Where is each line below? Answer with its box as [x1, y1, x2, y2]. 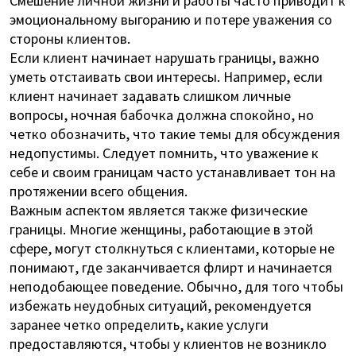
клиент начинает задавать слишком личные [9, 85, 291, 105]
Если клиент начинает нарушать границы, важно [9, 47, 319, 67]
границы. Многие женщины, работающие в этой [9, 219, 313, 238]
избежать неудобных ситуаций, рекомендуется [9, 295, 311, 315]
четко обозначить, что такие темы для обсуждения [9, 123, 340, 143]
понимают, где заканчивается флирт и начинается [9, 257, 332, 277]
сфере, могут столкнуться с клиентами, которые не [9, 238, 335, 257]
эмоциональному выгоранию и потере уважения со [9, 9, 332, 29]
